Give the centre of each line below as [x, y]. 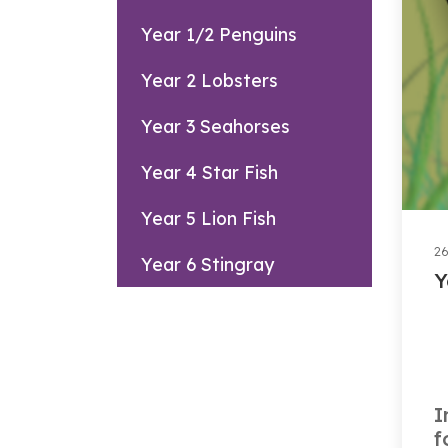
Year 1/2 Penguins [219, 33]
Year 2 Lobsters [209, 79]
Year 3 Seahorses [215, 125]
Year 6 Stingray [207, 263]
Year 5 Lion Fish [208, 217]
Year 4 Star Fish [209, 171]
